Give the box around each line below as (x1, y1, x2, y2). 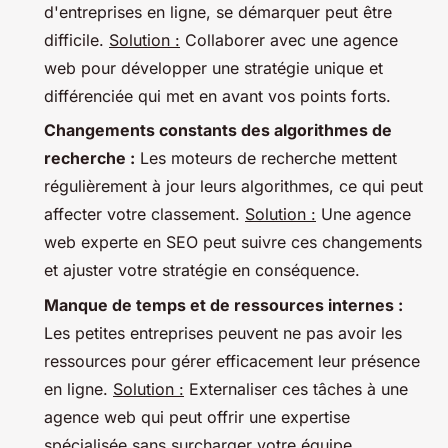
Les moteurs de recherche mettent (135, 148, 397, 169)
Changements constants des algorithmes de (44, 120, 392, 141)
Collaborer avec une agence (180, 29, 398, 50)
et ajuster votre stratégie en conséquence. (44, 260, 360, 281)
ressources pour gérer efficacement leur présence (44, 350, 420, 371)
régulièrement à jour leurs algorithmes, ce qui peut (44, 176, 423, 197)
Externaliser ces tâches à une (184, 378, 408, 399)
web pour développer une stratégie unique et (44, 57, 383, 78)
